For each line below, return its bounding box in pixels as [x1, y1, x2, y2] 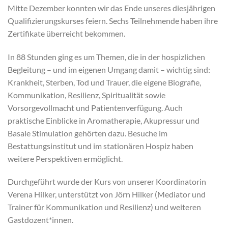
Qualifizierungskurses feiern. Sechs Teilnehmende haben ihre [8, 15, 218, 25]
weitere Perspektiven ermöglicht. [8, 153, 123, 163]
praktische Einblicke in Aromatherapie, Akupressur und [8, 115, 199, 125]
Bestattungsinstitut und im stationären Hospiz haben [8, 140, 193, 151]
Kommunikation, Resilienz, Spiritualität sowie [8, 90, 165, 100]
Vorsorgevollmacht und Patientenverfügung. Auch [8, 102, 183, 112]
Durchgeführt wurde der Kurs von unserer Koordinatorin [8, 177, 206, 187]
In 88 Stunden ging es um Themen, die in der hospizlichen [8, 51, 205, 62]
